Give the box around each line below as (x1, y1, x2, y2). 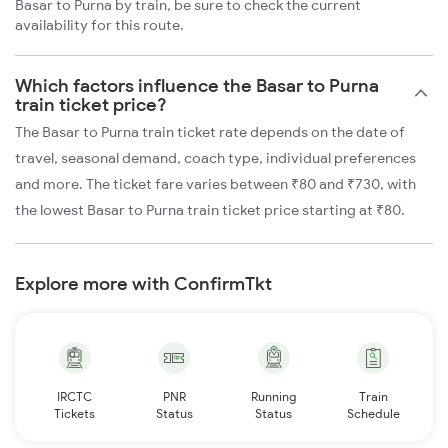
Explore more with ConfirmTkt (15, 272, 272, 296)
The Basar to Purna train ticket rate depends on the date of (15, 123, 405, 142)
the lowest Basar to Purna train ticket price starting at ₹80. (15, 201, 405, 220)
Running (251, 389, 297, 405)
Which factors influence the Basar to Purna (15, 74, 379, 98)
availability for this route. (15, 16, 184, 35)
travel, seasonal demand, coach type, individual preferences (15, 149, 416, 168)
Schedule (346, 406, 400, 422)
